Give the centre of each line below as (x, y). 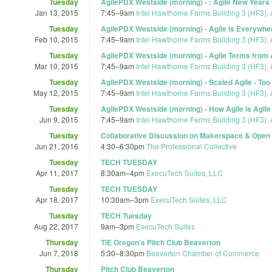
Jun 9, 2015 (59, 119)
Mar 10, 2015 (56, 66)
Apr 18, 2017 (57, 199)
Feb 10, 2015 (56, 39)
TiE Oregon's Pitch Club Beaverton (161, 242)
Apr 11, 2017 (57, 172)
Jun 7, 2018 (59, 253)
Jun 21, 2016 (57, 146)
